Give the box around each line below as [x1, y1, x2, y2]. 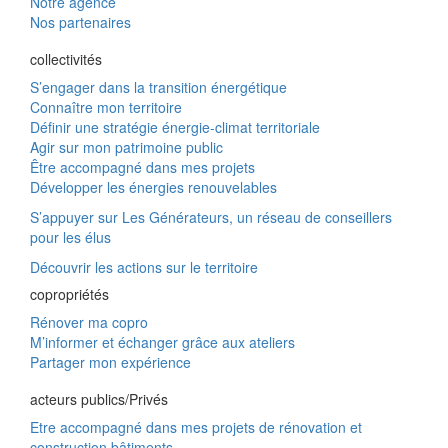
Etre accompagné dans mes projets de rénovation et [30, 417, 362, 438]
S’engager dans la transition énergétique [30, 77, 287, 98]
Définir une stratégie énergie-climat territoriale [30, 117, 320, 138]
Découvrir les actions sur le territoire [30, 257, 258, 278]
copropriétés [30, 284, 109, 305]
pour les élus [30, 227, 111, 248]
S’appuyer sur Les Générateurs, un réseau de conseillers [30, 207, 392, 228]
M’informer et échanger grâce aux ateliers [30, 332, 295, 353]
